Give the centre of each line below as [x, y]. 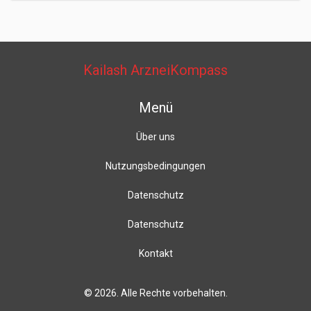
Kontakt [155, 253]
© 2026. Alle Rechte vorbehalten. [155, 293]
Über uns [155, 137]
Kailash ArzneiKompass [155, 70]
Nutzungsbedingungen [155, 166]
